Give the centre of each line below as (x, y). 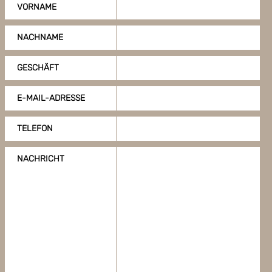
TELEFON (35, 128)
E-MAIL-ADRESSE (51, 98)
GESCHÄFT (38, 67)
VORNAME (37, 7)
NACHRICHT (41, 158)
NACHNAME (40, 37)
